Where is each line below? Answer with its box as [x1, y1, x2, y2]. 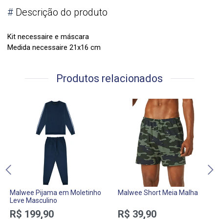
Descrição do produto [13, 6, 108, 19]
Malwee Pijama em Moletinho [10, 189, 101, 197]
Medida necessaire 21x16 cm [7, 43, 101, 52]
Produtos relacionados [56, 72, 163, 85]
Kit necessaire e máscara [7, 32, 89, 42]
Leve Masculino [10, 197, 57, 205]
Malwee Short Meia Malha [118, 189, 198, 197]
